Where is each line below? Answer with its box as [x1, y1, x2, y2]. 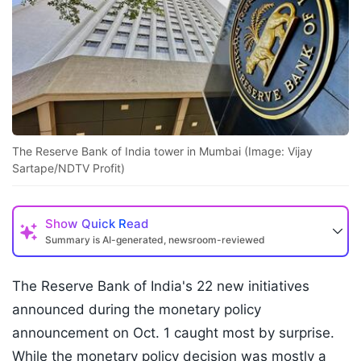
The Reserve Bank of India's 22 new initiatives [12, 278, 309, 295]
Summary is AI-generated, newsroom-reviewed [45, 234, 265, 247]
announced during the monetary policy [12, 301, 261, 318]
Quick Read [81, 216, 148, 232]
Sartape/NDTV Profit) [12, 161, 125, 176]
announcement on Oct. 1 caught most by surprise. [12, 325, 334, 342]
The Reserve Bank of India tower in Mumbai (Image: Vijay [12, 144, 313, 159]
